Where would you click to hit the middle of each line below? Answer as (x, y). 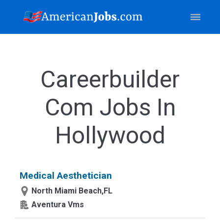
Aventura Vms (58, 205)
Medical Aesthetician (66, 176)
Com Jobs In (110, 107)
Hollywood (110, 135)
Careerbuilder (110, 79)
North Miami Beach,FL (72, 191)
